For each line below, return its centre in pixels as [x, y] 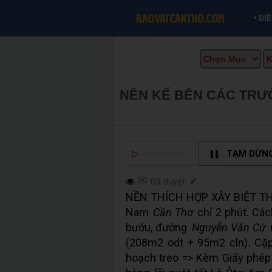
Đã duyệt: [167, 182]
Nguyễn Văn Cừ [229, 227]
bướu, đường [158, 227]
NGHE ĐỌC [165, 153]
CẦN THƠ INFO [168, 111]
